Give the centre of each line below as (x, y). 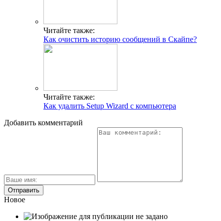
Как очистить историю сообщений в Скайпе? (120, 39)
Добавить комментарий (43, 123)
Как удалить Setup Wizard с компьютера (110, 106)
